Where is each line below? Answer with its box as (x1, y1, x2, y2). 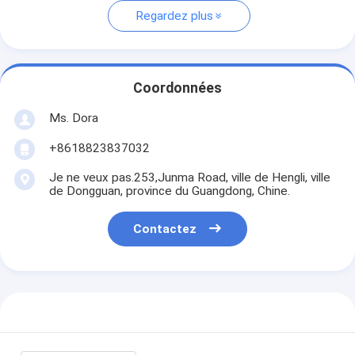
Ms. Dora (48, 110, 98, 125)
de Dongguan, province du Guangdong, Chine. (48, 183, 290, 198)
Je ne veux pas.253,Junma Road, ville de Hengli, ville (48, 170, 330, 185)
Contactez (133, 222, 197, 237)
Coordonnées (133, 80, 222, 97)
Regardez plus (135, 9, 213, 24)
